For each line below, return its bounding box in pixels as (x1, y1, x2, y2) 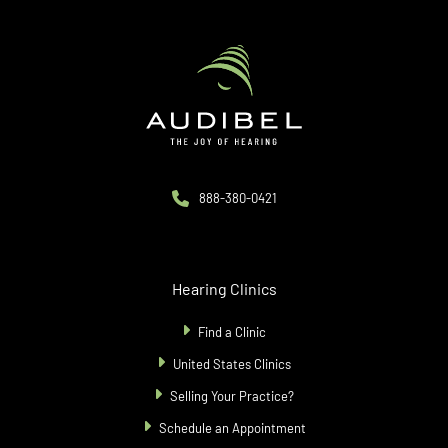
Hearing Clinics (171, 279, 277, 299)
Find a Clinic (198, 324, 266, 341)
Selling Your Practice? (170, 388, 294, 405)
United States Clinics (173, 356, 291, 373)
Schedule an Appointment (158, 420, 306, 437)
